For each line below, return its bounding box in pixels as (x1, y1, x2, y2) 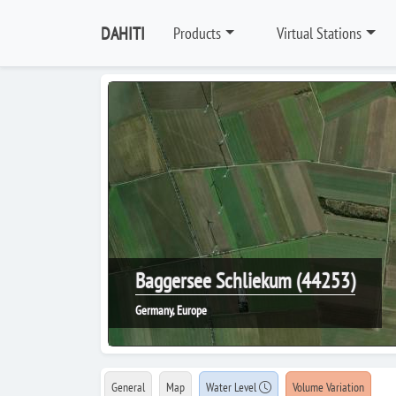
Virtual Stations (277, 23, 362, 43)
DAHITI (101, 21, 145, 45)
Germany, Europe (135, 302, 207, 318)
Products (173, 23, 221, 43)
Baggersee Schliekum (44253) (135, 267, 355, 294)
